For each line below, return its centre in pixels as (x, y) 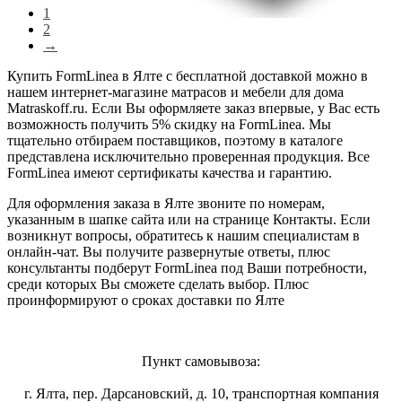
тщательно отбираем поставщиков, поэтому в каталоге (175, 140)
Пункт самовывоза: (201, 361)
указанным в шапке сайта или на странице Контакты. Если (189, 219)
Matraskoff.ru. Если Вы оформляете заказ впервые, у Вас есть (193, 108)
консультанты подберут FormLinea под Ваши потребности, (187, 267)
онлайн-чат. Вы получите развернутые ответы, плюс (169, 251)
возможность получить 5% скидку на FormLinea (154, 124)
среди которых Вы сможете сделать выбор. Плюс (158, 284)
